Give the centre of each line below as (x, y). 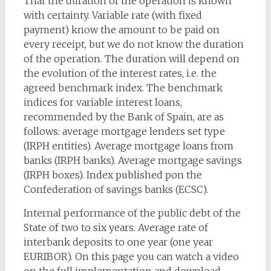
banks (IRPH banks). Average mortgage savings (132, 160)
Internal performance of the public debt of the (132, 213)
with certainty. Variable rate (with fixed (113, 15)
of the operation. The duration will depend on (131, 59)
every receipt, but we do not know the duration (133, 44)
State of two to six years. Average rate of (116, 227)
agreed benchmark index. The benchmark (123, 88)
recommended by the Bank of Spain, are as (123, 117)
